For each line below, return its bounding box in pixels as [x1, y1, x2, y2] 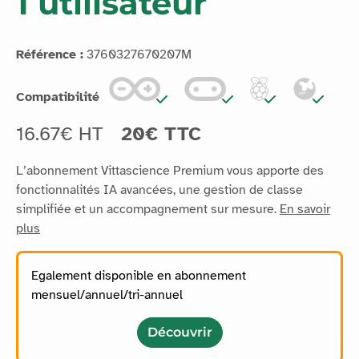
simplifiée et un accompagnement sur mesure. [16, 200, 280, 217]
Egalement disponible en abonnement [31, 267, 246, 284]
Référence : [16, 46, 83, 63]
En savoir [280, 200, 330, 217]
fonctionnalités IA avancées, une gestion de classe [16, 181, 303, 198]
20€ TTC [121, 121, 201, 146]
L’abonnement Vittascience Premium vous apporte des [16, 162, 324, 179]
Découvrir [147, 324, 212, 340]
